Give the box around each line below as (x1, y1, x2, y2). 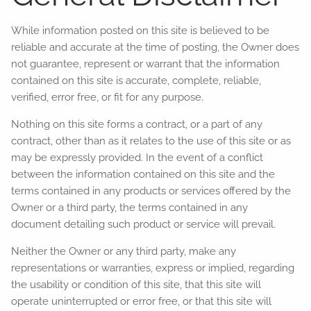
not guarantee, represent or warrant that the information (11, 57, 280, 70)
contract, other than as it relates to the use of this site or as (11, 134, 292, 147)
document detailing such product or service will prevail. (11, 217, 276, 230)
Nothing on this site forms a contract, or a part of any (11, 117, 263, 131)
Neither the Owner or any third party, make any (11, 244, 237, 258)
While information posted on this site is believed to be (11, 24, 270, 37)
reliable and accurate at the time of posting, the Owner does (11, 40, 300, 53)
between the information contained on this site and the (11, 167, 276, 180)
